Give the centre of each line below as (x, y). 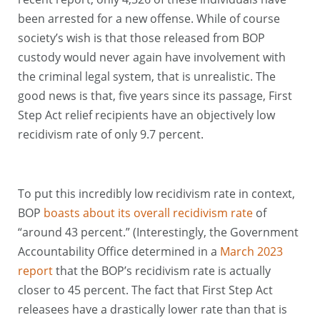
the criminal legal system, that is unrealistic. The (147, 76)
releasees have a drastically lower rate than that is (152, 309)
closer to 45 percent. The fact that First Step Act (145, 290)
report (35, 270)
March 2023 (251, 251)
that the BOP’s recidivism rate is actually (162, 270)
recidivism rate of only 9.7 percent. (111, 134)
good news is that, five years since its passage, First (155, 95)
